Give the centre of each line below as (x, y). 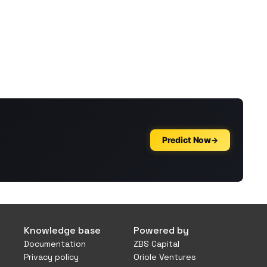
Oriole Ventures (165, 257)
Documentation (55, 244)
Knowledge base (62, 230)
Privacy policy (51, 257)
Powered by (161, 230)
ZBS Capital (156, 244)
